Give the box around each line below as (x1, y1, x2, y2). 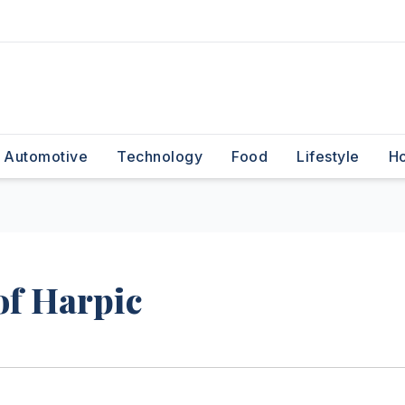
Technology (117, 147, 202, 165)
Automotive (4, 147, 88, 165)
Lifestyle (297, 147, 360, 165)
